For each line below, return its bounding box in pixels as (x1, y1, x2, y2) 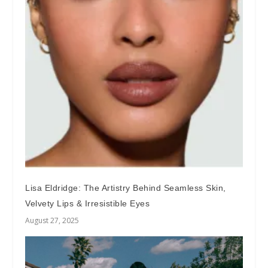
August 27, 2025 (25, 215, 80, 226)
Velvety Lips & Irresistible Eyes (25, 199, 150, 209)
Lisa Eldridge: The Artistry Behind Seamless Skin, (25, 183, 226, 193)
